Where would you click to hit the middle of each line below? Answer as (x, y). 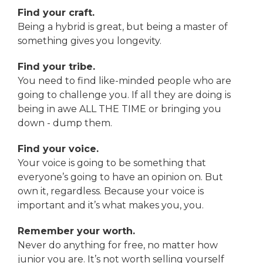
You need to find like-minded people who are (124, 81)
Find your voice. (58, 149)
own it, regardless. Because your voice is (111, 191)
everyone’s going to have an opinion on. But (120, 177)
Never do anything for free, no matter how (118, 245)
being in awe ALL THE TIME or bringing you (119, 109)
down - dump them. (65, 123)
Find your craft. (56, 13)
